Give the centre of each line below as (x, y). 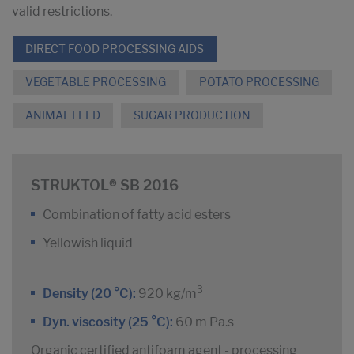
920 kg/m (166, 294)
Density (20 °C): (89, 294)
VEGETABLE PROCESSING (96, 82)
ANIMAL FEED (63, 115)
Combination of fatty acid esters (137, 215)
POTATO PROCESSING (259, 82)
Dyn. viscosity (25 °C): (109, 322)
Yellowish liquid (88, 243)
